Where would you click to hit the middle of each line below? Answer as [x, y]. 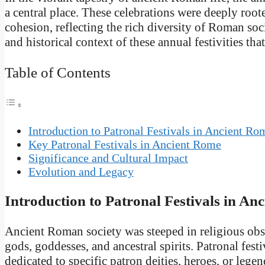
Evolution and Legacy [81, 171]
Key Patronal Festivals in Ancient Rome [125, 144]
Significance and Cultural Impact [108, 158]
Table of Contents [58, 73]
